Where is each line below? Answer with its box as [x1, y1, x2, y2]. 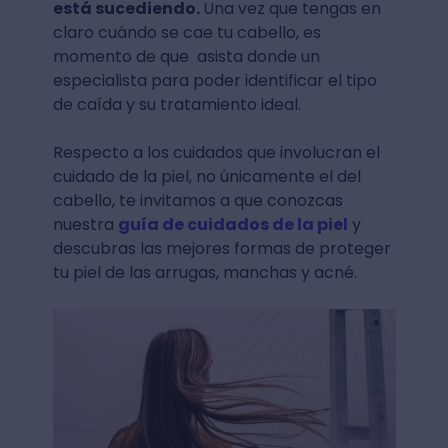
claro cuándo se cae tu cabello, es [52, 21, 321, 45]
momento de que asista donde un [52, 45, 320, 69]
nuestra [52, 213, 118, 237]
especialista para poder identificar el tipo [52, 69, 377, 93]
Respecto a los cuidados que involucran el [52, 141, 380, 165]
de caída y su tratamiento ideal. [52, 93, 305, 117]
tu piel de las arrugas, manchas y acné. [52, 261, 357, 285]
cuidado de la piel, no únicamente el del [52, 165, 361, 189]
